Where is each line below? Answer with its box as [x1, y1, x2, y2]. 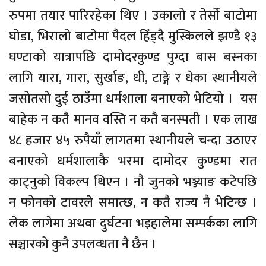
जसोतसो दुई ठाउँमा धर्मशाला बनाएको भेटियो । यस [9, 87, 257, 110]
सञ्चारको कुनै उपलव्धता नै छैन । [9, 233, 157, 255]
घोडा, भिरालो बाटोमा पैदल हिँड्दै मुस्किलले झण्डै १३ [9, 25, 257, 47]
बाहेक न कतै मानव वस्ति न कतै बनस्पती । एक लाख [9, 108, 257, 131]
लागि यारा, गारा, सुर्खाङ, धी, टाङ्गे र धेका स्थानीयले [9, 66, 257, 89]
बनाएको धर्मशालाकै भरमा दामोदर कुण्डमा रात [9, 150, 257, 172]
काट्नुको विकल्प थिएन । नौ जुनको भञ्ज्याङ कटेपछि [9, 170, 257, 193]
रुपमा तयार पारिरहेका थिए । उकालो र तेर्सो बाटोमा [9, 4, 257, 27]
